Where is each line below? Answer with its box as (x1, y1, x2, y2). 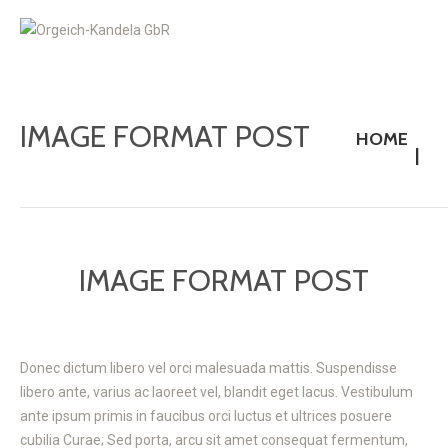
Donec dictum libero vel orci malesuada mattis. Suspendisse (20, 360, 397, 377)
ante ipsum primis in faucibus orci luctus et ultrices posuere (20, 408, 392, 425)
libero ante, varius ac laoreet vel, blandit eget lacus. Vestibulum (20, 384, 413, 401)
